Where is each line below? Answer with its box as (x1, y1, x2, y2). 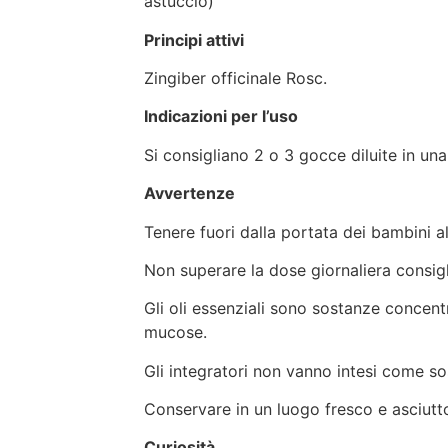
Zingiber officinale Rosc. (144, 67, 327, 88)
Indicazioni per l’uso (144, 106, 298, 127)
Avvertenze (144, 183, 235, 204)
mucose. (144, 322, 207, 343)
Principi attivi (144, 29, 244, 50)
